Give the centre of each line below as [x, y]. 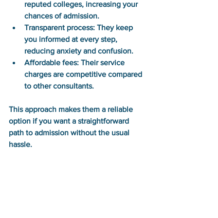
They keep [115, 27]
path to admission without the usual [70, 133]
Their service [103, 63]
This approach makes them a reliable [72, 109]
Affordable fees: [52, 63]
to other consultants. [59, 86]
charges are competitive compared [84, 74]
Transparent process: [60, 27]
